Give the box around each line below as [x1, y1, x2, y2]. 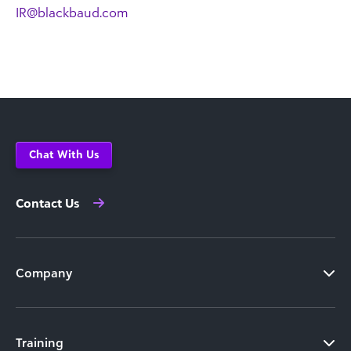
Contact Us [16, 194, 79, 211]
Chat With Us [29, 147, 99, 161]
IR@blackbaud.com [16, 3, 128, 20]
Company [16, 264, 72, 280]
